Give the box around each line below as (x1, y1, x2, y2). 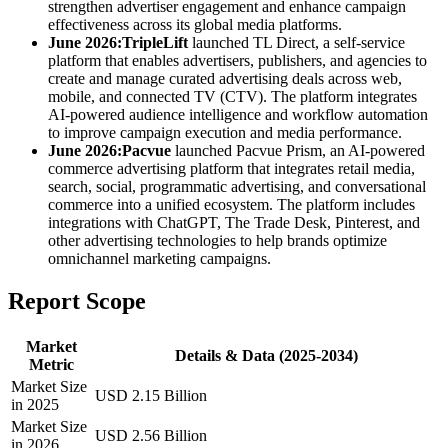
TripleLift (122, 34, 188, 52)
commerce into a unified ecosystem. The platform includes (48, 196, 415, 214)
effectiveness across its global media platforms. (48, 16, 342, 34)
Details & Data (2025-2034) (174, 347, 358, 364)
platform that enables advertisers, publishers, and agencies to (48, 52, 427, 70)
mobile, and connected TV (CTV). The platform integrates (48, 88, 417, 106)
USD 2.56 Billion (95, 427, 207, 444)
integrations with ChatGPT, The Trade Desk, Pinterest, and (48, 214, 420, 232)
